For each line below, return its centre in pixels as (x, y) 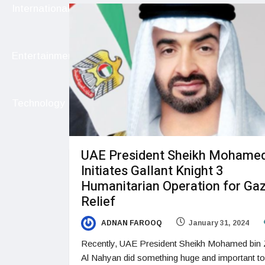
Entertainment (44, 56)
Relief (98, 202)
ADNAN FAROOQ (131, 223)
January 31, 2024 (219, 223)
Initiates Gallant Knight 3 (152, 171)
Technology (38, 104)
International (41, 9)
